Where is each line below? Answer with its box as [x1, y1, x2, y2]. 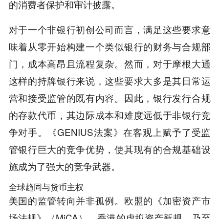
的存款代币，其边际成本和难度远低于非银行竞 [8, 108, 211, 121]
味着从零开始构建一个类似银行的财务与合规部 [8, 39, 211, 53]
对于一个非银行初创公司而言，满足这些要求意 [8, 22, 211, 36]
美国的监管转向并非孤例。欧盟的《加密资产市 [8, 193, 211, 207]
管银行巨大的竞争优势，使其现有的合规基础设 [8, 142, 211, 155]
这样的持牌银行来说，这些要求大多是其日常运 [8, 73, 211, 87]
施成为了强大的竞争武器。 [8, 159, 120, 173]
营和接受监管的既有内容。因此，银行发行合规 [8, 90, 211, 104]
